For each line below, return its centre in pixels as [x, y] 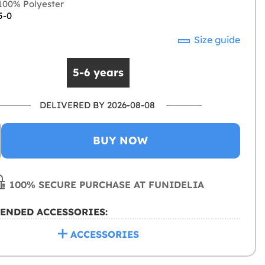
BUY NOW [121, 141]
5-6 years [98, 73]
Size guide [216, 40]
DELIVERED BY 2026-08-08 [97, 105]
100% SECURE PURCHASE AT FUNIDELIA [106, 185]
